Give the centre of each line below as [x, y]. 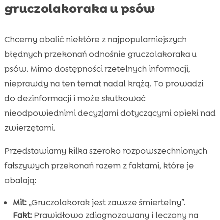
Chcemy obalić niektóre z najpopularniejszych [95, 40]
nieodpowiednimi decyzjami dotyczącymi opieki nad [110, 113]
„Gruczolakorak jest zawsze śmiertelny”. [106, 203]
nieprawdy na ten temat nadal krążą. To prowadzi [104, 84]
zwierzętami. [30, 128]
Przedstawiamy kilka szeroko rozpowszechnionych [106, 151]
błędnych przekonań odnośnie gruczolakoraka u [100, 54]
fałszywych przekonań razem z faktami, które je [99, 166]
